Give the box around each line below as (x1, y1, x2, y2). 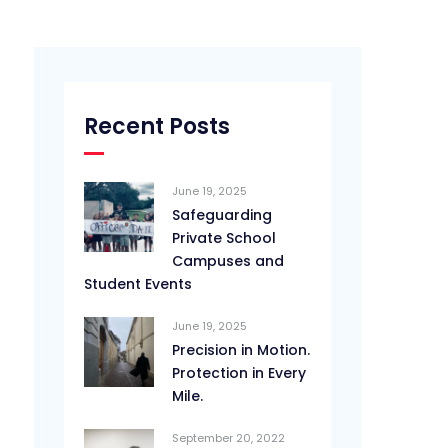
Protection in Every (172, 363, 307, 383)
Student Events (84, 274, 193, 294)
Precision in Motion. (172, 340, 311, 360)
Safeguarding (172, 205, 273, 225)
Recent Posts (84, 111, 231, 142)
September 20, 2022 (172, 430, 286, 446)
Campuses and (172, 251, 285, 271)
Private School (172, 228, 277, 248)
